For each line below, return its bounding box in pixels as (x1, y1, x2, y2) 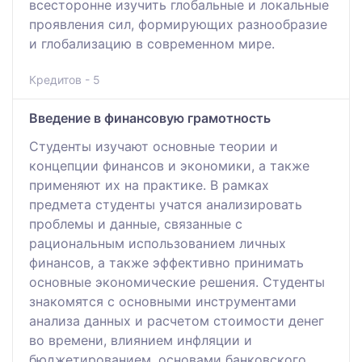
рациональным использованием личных (29, 234, 286, 251)
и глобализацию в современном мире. (29, 35, 275, 52)
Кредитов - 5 (29, 72, 100, 86)
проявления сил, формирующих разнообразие (29, 15, 327, 32)
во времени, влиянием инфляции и (29, 331, 252, 348)
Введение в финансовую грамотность (29, 109, 271, 126)
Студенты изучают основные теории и (29, 137, 278, 154)
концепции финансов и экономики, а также (29, 157, 309, 174)
